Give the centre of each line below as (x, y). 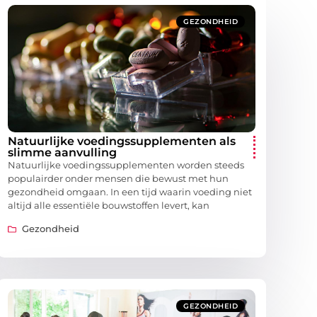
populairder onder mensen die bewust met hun (118, 179)
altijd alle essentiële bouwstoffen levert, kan (109, 206)
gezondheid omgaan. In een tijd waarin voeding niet (130, 192)
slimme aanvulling (62, 153)
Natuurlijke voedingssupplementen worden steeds (126, 165)
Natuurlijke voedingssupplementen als (122, 142)
